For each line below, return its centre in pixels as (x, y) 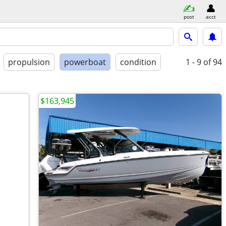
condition (138, 62)
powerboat (85, 62)
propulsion (29, 62)
